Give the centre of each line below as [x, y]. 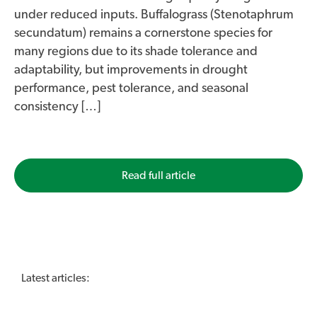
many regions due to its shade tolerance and [136, 51]
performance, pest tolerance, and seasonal [131, 88]
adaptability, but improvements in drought [131, 70]
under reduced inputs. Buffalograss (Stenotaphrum [154, 15]
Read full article [158, 175]
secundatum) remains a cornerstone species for [143, 33]
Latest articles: [56, 278]
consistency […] [57, 106]
